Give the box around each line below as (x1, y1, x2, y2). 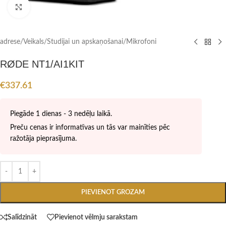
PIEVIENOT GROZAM (81, 189, 145, 196)
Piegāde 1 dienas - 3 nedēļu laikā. (10, 110, 112, 118)
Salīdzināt (8, 213, 37, 221)
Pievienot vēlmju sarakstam (54, 213, 138, 221)
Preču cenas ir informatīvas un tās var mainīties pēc (10, 124, 170, 131)
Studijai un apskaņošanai (47, 38, 123, 45)
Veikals (23, 38, 44, 45)
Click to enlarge (30, 4, 75, 10)
